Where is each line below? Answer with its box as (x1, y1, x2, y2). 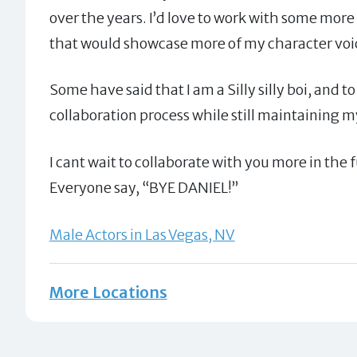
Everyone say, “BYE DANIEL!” (49, 178, 239, 197)
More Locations (49, 283, 167, 303)
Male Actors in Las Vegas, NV (49, 225, 235, 244)
